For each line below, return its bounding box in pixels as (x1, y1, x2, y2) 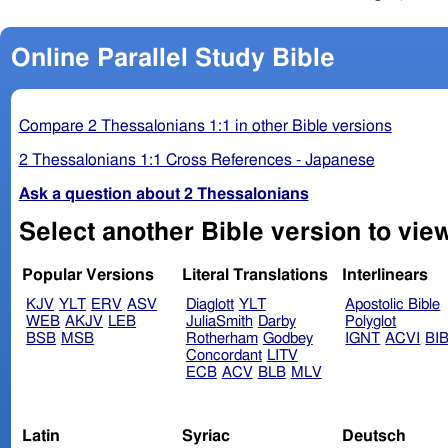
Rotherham (185, 331, 258, 347)
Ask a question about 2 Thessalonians (18, 185, 309, 202)
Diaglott (185, 297, 234, 313)
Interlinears (341, 267, 428, 284)
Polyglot (345, 314, 397, 330)
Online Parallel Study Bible (10, 45, 335, 71)
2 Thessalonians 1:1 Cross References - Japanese (18, 151, 375, 168)
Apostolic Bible (345, 297, 441, 313)
